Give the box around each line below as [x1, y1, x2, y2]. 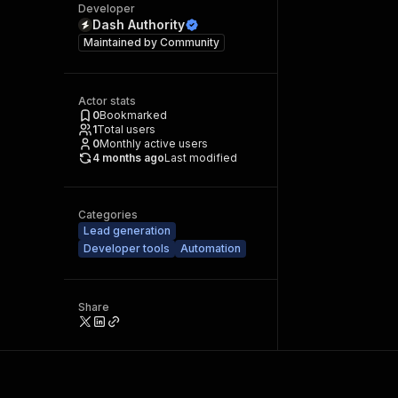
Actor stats [78, 94, 136, 107]
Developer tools [84, 242, 170, 255]
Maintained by [84, 36, 160, 49]
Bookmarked [99, 108, 167, 122]
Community [160, 36, 219, 49]
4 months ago [92, 151, 164, 164]
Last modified [164, 151, 237, 164]
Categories [78, 208, 138, 221]
